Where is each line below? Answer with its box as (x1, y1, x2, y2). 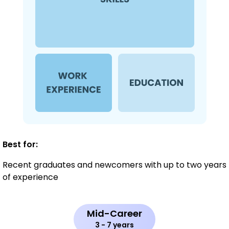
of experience (3, 171, 58, 184)
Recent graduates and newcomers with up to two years (3, 159, 226, 171)
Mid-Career (87, 207, 142, 220)
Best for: (3, 139, 38, 151)
